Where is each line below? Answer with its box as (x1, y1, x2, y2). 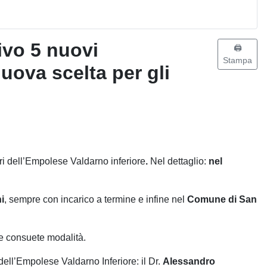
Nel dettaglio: (150, 156, 206, 166)
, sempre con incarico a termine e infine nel (4, 194, 187, 204)
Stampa (223, 55, 252, 65)
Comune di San (187, 194, 257, 204)
